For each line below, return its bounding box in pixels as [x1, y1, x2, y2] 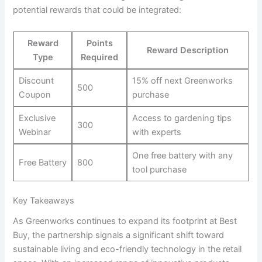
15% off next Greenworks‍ [132, 75, 233, 86]
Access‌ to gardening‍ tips [132, 112, 232, 123]
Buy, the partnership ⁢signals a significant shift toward [13, 229, 225, 240]
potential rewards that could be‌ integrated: [13, 5, 182, 16]
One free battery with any [132, 150, 233, 161]
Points [86, 37, 113, 49]
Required [81, 51, 119, 63]
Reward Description [147, 44, 229, 56]
